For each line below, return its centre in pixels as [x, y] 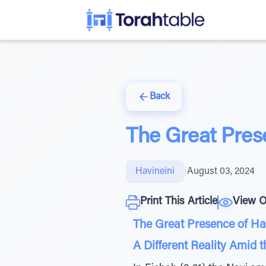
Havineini [155, 172]
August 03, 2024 [221, 172]
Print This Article [179, 202]
